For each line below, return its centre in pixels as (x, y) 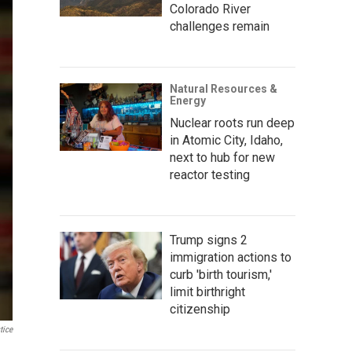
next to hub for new (222, 157)
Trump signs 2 (209, 240)
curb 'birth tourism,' (221, 274)
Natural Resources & (224, 88)
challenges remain (220, 26)
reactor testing (210, 174)
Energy (188, 100)
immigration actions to (231, 257)
